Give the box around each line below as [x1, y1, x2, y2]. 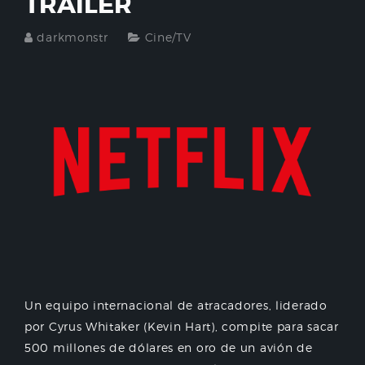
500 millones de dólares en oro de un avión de [24, 341, 313, 355]
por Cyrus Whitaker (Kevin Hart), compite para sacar [24, 319, 339, 334]
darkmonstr [37, 30, 108, 45]
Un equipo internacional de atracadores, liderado [24, 298, 328, 313]
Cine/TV [144, 30, 191, 45]
